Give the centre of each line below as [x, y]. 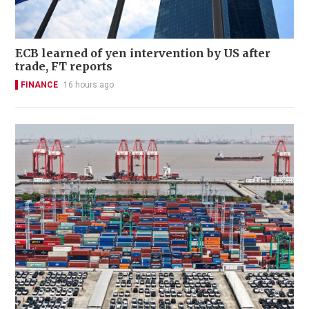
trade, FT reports [64, 66]
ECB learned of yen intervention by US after [143, 53]
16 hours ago [89, 84]
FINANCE [39, 84]
